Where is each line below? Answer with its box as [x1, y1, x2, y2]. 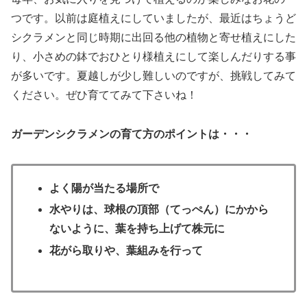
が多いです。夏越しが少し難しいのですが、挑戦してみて [11, 70, 296, 82]
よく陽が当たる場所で [49, 182, 160, 195]
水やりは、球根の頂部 [49, 204, 160, 216]
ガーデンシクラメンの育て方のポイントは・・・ [11, 128, 252, 140]
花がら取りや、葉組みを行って [49, 244, 204, 256]
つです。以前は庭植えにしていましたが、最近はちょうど [11, 12, 296, 25]
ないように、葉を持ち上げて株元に [49, 223, 225, 235]
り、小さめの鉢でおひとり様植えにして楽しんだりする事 [11, 51, 296, 63]
